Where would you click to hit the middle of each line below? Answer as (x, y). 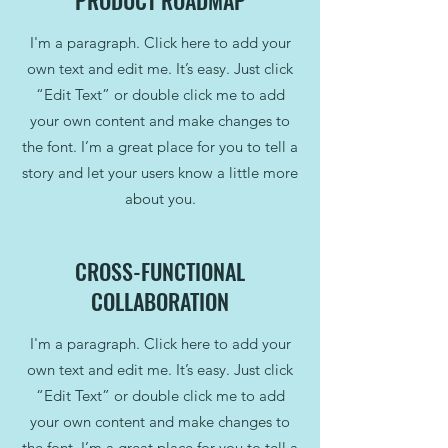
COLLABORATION (160, 301)
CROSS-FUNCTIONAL (160, 271)
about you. (160, 198)
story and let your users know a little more (160, 172)
